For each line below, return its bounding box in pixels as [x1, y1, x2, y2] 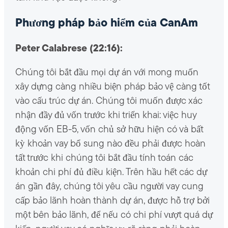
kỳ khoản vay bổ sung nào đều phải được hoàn [15, 139, 206, 150]
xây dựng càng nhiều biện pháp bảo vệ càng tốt [15, 82, 210, 93]
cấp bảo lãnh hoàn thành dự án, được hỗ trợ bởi [15, 196, 210, 207]
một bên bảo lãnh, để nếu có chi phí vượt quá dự [15, 211, 213, 221]
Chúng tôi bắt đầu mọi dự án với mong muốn [15, 68, 198, 78]
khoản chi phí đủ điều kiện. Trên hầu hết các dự [15, 168, 207, 178]
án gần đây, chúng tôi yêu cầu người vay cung [15, 182, 204, 192]
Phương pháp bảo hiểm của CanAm [15, 17, 198, 30]
